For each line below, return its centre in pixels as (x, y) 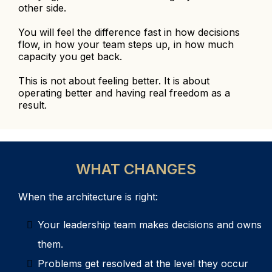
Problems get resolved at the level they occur (143, 264)
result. (32, 105)
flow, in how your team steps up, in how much (126, 45)
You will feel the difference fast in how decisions (129, 32)
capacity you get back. (70, 57)
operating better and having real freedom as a (124, 93)
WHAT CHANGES (136, 169)
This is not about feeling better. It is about (114, 81)
